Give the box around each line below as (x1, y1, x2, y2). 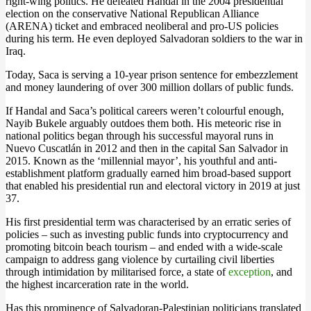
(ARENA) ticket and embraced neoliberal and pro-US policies (6, 20, 278, 32)
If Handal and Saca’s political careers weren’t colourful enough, (6, 105, 284, 117)
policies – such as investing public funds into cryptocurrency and (6, 228, 288, 240)
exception (228, 266, 271, 278)
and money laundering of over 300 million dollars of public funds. (6, 81, 294, 93)
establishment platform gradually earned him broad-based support (6, 167, 291, 179)
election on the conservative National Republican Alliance (6, 8, 259, 19)
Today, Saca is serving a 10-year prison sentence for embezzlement (6, 69, 298, 81)
